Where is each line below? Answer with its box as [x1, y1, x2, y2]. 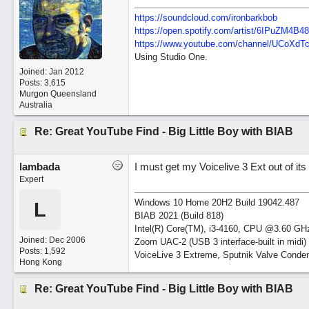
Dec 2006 [48, 235, 86, 245]
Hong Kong [19, 257, 62, 267]
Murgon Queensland [19, 89, 97, 99]
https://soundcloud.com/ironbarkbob [134, 12, 277, 23]
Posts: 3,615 [19, 78, 66, 88]
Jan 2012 [48, 67, 84, 77]
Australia [19, 100, 52, 110]
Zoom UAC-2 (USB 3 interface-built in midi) [134, 237, 306, 247]
